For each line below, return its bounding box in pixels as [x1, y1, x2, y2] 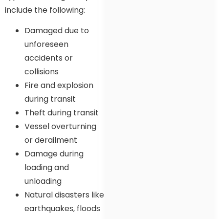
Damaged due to [24, 25, 89, 37]
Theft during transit [24, 107, 99, 119]
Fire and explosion [24, 80, 93, 91]
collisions [24, 66, 59, 78]
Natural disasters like [24, 189, 104, 201]
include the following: [5, 4, 85, 16]
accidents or [24, 52, 73, 64]
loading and [24, 162, 69, 174]
